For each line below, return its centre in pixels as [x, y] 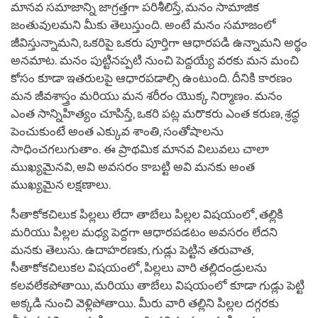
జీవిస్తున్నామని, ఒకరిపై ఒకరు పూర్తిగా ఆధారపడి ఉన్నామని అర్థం [159, 43]
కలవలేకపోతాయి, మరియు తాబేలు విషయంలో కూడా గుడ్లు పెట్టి [158, 285]
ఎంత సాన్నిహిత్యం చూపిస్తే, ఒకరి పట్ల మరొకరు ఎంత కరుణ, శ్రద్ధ [155, 114]
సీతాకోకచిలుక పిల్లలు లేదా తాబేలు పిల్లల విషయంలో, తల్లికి [147, 214]
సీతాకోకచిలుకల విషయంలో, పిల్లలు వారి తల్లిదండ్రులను [139, 268]
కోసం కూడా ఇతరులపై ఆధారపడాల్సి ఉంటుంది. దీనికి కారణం [152, 78]
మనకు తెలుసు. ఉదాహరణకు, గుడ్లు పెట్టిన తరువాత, [132, 250]
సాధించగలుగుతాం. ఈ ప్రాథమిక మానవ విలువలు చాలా [140, 149]
